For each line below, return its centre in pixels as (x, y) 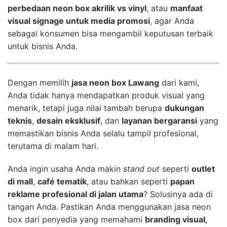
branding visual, (176, 219)
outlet (203, 168)
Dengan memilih (40, 82)
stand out (141, 168)
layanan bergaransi (159, 120)
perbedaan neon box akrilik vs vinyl (77, 8)
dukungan (184, 108)
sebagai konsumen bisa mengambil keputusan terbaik (110, 33)
